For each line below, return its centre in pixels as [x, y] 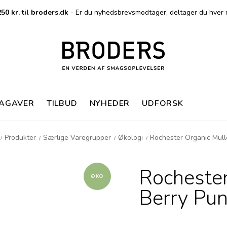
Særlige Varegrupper [77, 138]
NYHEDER [110, 103]
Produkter [21, 138]
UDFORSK [163, 103]
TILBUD [62, 103]
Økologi [131, 138]
